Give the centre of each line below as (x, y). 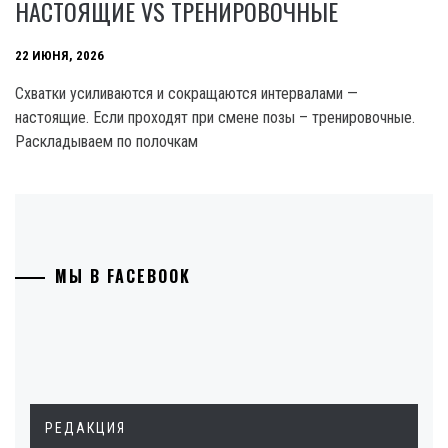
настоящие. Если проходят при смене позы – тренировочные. (215, 117)
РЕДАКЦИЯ (85, 427)
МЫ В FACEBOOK (123, 275)
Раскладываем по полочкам (106, 141)
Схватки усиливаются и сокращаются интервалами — (186, 93)
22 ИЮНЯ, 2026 (59, 56)
